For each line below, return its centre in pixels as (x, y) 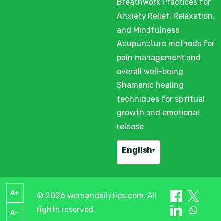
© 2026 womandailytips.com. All (97, 196)
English (137, 150)
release (130, 127)
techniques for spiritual (161, 99)
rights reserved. (67, 210)
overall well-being (150, 72)
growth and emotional (158, 113)
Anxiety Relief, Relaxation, (166, 16)
